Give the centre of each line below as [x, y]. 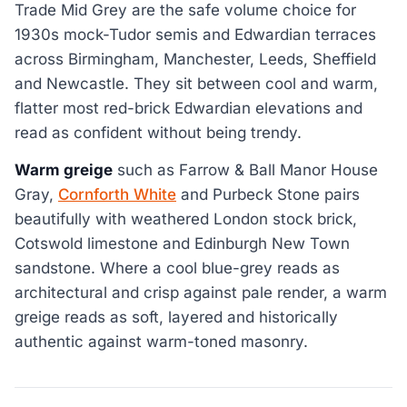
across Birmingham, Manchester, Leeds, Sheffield [195, 59]
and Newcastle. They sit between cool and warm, [196, 83]
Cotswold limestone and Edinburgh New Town [182, 244]
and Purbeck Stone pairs [268, 195]
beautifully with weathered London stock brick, [186, 219]
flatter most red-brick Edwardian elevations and [189, 108]
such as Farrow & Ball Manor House [245, 170]
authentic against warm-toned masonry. [161, 342]
